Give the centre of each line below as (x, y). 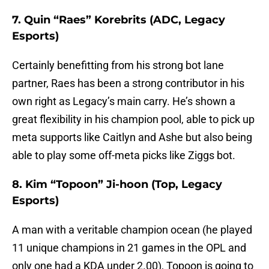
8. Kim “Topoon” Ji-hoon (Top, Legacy (117, 185)
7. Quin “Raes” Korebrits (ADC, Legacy (119, 20)
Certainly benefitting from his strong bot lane (118, 65)
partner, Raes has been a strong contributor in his (128, 83)
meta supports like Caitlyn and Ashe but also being (132, 138)
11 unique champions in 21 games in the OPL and (129, 248)
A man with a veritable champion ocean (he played (132, 230)
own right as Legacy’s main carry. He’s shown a (124, 101)
